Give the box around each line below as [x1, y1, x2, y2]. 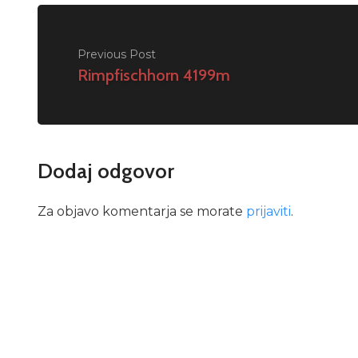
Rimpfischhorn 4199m [78, 65, 230, 85]
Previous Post [78, 46, 156, 62]
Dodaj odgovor [38, 158, 174, 185]
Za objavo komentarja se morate [38, 204, 246, 220]
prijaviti [246, 204, 291, 220]
